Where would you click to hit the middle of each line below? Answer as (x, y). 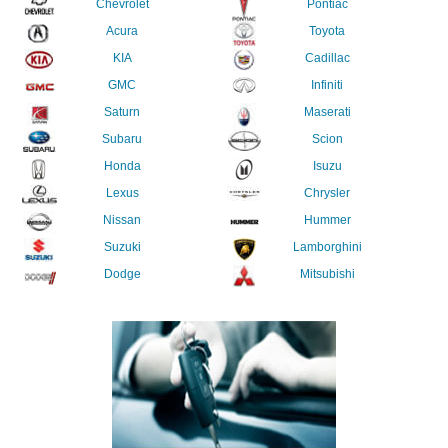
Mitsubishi (327, 274)
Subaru (122, 139)
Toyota (327, 31)
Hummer (327, 220)
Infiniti (327, 85)
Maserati (327, 112)
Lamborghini (327, 247)
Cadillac (327, 58)
